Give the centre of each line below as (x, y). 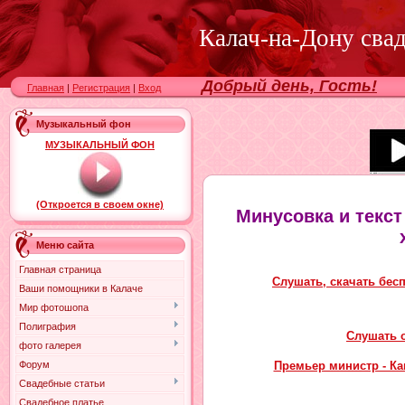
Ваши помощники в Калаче (81, 288)
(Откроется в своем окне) (100, 204)
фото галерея (50, 345)
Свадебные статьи (62, 383)
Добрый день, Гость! (289, 86)
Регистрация (101, 88)
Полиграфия (47, 326)
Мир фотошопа (54, 307)
